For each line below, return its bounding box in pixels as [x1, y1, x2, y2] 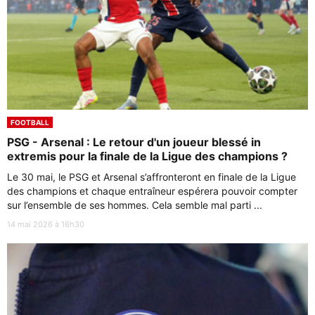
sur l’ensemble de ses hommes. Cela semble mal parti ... [7, 199, 262, 212]
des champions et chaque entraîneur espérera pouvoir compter [7, 185, 297, 198]
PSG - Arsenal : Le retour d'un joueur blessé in [7, 135, 261, 150]
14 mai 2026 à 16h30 [7, 219, 84, 230]
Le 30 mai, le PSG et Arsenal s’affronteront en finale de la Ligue [7, 171, 296, 184]
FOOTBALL [11, 118, 49, 127]
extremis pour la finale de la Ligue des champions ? [7, 149, 288, 164]
